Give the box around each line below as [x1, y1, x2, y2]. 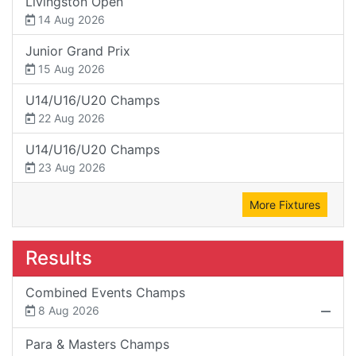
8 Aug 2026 [35, 303, 99, 317]
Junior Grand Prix [25, 42, 130, 59]
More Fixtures [250, 197, 320, 211]
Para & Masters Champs [25, 335, 169, 352]
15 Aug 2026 [35, 61, 105, 75]
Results [25, 246, 92, 269]
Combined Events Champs [25, 284, 185, 300]
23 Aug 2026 [35, 160, 106, 174]
